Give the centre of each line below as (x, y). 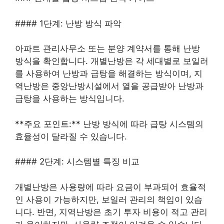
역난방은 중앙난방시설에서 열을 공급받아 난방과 (109, 86)
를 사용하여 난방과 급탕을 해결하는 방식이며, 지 (109, 74)
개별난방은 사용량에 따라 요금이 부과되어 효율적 (110, 187)
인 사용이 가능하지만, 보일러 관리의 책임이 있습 (109, 199)
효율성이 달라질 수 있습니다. (71, 136)
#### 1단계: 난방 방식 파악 (68, 23)
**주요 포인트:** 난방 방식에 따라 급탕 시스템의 (109, 124)
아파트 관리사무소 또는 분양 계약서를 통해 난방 (107, 49)
